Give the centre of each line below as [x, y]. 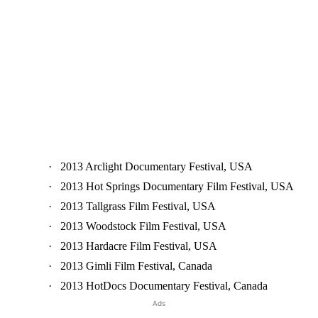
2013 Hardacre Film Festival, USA [138, 246]
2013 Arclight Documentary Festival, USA [156, 166]
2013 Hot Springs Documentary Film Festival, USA [177, 186]
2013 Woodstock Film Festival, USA [143, 226]
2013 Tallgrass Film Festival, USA [138, 206]
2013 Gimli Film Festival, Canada [136, 265]
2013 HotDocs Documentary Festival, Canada [164, 285]
